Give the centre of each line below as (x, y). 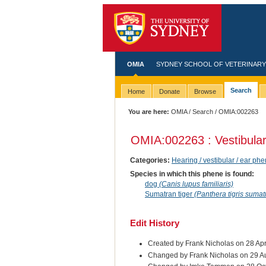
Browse (205, 92)
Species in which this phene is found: (192, 174)
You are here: (149, 112)
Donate (169, 92)
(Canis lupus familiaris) (196, 184)
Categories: (150, 160)
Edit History (154, 223)
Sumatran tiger (169, 194)
